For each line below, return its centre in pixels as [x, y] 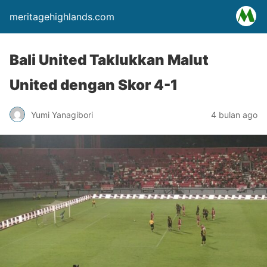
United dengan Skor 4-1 [94, 85]
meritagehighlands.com [62, 17]
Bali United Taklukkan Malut [109, 60]
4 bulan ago [234, 114]
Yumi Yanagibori [62, 114]
